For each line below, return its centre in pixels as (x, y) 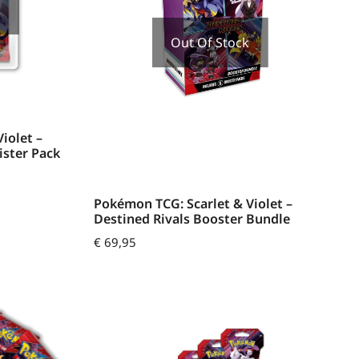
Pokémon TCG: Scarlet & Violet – (193, 204)
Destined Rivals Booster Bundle (192, 219)
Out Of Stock (210, 42)
